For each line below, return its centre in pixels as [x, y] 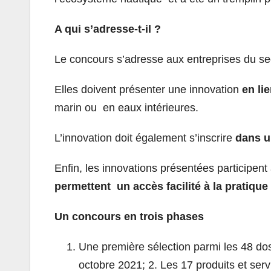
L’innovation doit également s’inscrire [145, 138]
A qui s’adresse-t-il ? [109, 29]
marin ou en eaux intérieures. [128, 107]
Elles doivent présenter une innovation [148, 89]
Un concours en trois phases [131, 216]
